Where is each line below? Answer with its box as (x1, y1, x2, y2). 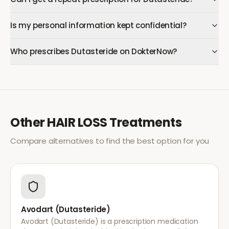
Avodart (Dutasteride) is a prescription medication (21, 216, 198, 226)
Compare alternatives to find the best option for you (10, 135, 210, 146)
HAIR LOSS (47, 114, 107, 131)
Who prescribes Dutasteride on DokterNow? (10, 46, 177, 57)
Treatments (107, 114, 182, 131)
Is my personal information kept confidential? (10, 20, 187, 31)
